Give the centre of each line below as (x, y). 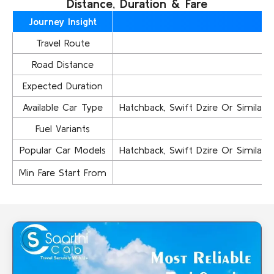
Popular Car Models (63, 150)
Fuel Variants (63, 129)
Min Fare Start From (63, 173)
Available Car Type (63, 107)
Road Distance (63, 65)
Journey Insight (63, 22)
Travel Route (63, 43)
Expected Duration (63, 86)
